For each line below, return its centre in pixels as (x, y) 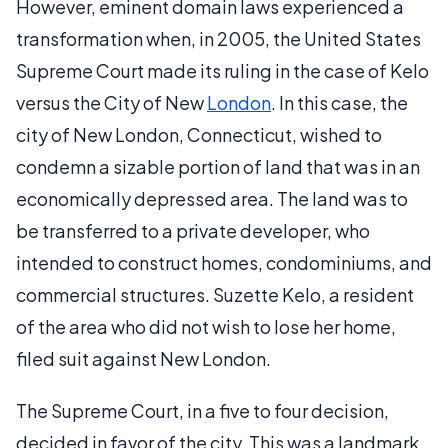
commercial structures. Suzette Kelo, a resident (215, 294)
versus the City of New (111, 102)
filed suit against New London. (143, 358)
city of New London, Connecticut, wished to (199, 134)
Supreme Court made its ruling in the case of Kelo (222, 70)
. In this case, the (339, 102)
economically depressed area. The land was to (212, 198)
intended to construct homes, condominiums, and (224, 262)
